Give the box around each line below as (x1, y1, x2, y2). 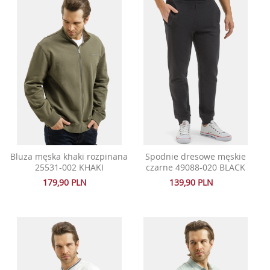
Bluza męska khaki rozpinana (10, 150, 128, 162)
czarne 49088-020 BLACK (146, 161, 246, 173)
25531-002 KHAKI (34, 161, 104, 173)
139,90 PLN (169, 177, 214, 189)
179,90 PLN (43, 177, 87, 189)
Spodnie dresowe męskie (145, 150, 246, 162)
